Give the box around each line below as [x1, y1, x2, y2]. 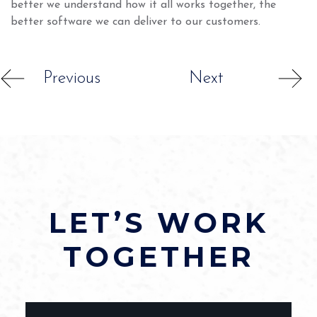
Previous [43, 69, 101, 87]
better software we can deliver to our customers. [11, 16, 260, 28]
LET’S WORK [48, 204, 269, 240]
